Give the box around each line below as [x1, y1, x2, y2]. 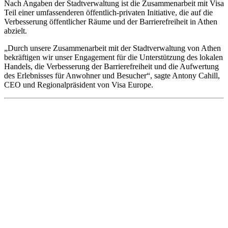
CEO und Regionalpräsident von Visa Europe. [4, 80, 153, 90]
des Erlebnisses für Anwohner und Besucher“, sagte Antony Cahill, [4, 71, 220, 80]
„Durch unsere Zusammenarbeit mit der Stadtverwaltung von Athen [4, 44, 221, 53]
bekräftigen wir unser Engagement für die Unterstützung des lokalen [4, 53, 223, 62]
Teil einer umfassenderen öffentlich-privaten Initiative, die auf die [4, 8, 213, 17]
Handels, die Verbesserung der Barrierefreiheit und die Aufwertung [4, 62, 219, 71]
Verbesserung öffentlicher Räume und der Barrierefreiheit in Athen [4, 17, 217, 26]
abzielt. [4, 26, 27, 36]
